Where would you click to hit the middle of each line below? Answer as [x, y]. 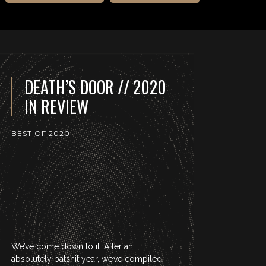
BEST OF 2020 [41, 133]
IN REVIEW [57, 107]
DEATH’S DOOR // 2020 [96, 87]
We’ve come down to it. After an [72, 246]
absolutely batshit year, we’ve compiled [87, 259]
